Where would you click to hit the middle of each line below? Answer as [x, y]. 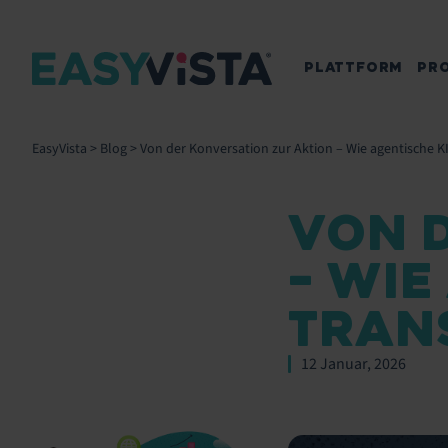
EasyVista [59, 149]
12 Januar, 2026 [353, 364]
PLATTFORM [354, 67]
